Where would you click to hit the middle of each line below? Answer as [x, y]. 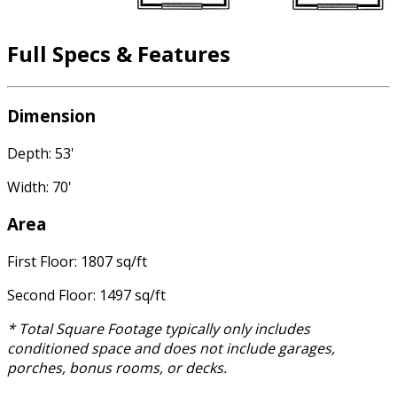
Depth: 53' [41, 153]
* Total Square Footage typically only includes [159, 329]
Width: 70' [39, 187]
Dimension [51, 115]
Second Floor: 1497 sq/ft [86, 296]
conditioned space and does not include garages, [171, 349]
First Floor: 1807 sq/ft [77, 262]
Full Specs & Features [119, 54]
